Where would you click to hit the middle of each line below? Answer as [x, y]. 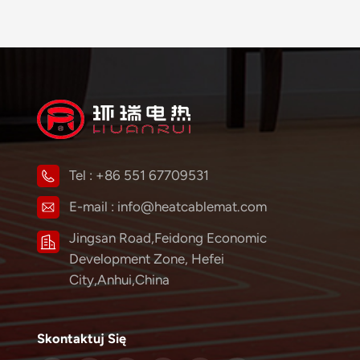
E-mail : [93, 207]
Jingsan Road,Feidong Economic [168, 238]
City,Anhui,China [119, 280]
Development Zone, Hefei [146, 259]
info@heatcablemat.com [192, 207]
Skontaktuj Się [81, 338]
